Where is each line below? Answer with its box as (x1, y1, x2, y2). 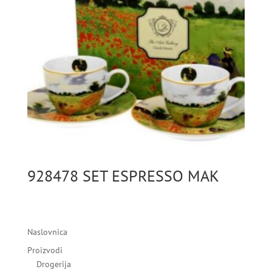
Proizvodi (27, 245, 63, 256)
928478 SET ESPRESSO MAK (27, 166, 219, 186)
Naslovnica (27, 226, 67, 238)
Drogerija (36, 259, 71, 270)
